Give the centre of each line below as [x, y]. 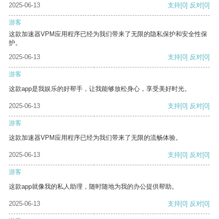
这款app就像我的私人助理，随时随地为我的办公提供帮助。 [93, 187]
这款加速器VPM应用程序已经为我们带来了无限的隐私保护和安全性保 [108, 34]
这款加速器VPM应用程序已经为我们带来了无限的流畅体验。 [95, 138]
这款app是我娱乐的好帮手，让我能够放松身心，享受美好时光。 [100, 89]
